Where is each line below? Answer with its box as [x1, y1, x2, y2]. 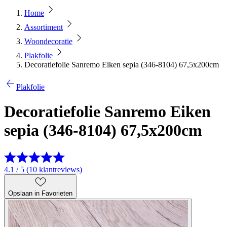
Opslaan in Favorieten [8, 189, 72, 197]
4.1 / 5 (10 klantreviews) [4, 165, 82, 174]
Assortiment [24, 23, 63, 31]
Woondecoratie [24, 37, 72, 46]
